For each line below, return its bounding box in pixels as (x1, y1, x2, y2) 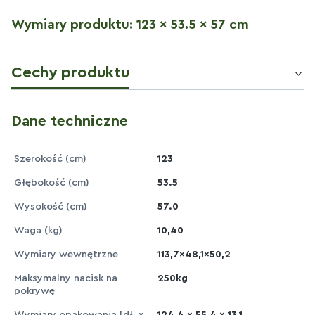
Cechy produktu (11, 65, 129, 81)
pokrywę (14, 286, 55, 297)
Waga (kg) (14, 226, 63, 236)
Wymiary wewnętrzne (14, 250, 118, 260)
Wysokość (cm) (14, 202, 87, 212)
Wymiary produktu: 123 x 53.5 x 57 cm (11, 18, 249, 32)
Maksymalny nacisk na (14, 274, 117, 284)
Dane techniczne (11, 114, 128, 129)
